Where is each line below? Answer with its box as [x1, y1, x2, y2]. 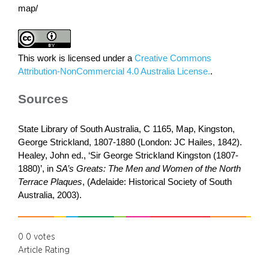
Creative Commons [134, 53, 211, 63]
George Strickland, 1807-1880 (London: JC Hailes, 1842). [18, 138, 242, 148]
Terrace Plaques [18, 177, 82, 187]
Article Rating [18, 246, 70, 255]
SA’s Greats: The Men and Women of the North [56, 164, 241, 174]
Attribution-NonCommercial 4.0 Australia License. [18, 66, 210, 76]
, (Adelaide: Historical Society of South [82, 177, 232, 187]
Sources [18, 91, 68, 106]
